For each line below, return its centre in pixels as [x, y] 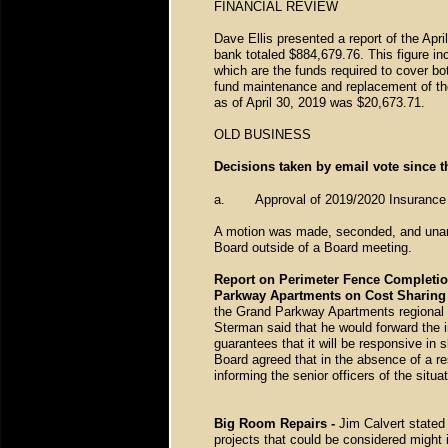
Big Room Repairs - [276, 423]
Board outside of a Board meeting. [317, 247]
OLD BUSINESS [264, 134]
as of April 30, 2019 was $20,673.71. [319, 102]
